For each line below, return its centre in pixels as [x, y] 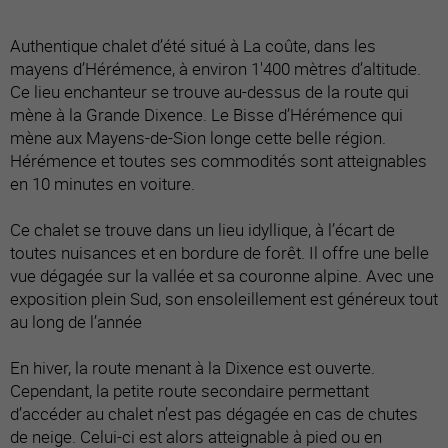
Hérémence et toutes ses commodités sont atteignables [218, 160]
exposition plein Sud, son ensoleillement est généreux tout [224, 298]
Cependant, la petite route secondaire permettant [189, 390]
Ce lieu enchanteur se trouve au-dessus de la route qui [209, 91]
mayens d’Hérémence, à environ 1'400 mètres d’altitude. [215, 68]
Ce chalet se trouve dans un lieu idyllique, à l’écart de [202, 229]
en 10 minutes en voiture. [102, 183]
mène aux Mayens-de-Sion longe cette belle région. [198, 137]
